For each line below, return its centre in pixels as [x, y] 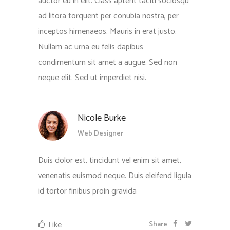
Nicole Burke [102, 118]
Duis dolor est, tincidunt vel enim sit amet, [110, 161]
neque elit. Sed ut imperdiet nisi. [92, 78]
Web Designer [100, 134]
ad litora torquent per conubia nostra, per [108, 16]
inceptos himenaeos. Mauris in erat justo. [107, 32]
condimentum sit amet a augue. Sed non [108, 63]
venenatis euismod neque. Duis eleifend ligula [115, 176]
